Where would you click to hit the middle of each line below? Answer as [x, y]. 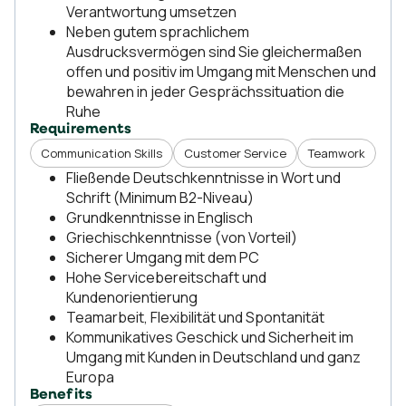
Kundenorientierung [132, 297]
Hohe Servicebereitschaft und [166, 277]
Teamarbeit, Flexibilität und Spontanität [195, 317]
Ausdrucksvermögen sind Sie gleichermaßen [214, 52]
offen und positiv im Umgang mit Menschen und [221, 72]
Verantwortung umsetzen [151, 12]
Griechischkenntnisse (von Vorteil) [183, 237]
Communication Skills [101, 153]
